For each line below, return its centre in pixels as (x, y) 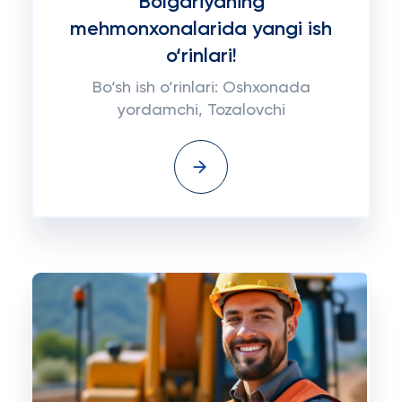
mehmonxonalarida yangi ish (201, 30)
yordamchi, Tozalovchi (201, 110)
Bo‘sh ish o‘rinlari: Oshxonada (201, 88)
